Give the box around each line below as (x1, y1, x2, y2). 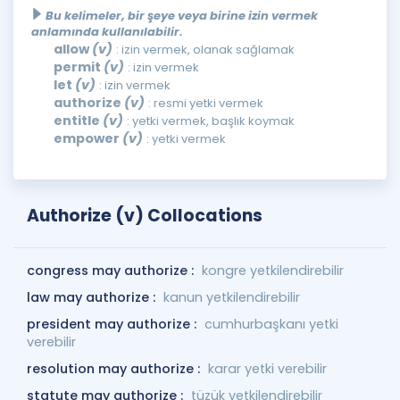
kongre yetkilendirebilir (202, 262, 344, 279)
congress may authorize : (27, 262, 197, 279)
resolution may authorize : (27, 360, 204, 378)
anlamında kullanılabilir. (31, 23, 183, 40)
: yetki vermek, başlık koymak (127, 112, 295, 129)
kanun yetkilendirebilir (163, 288, 300, 306)
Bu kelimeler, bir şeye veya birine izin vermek (46, 7, 318, 24)
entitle (54, 112, 103, 129)
